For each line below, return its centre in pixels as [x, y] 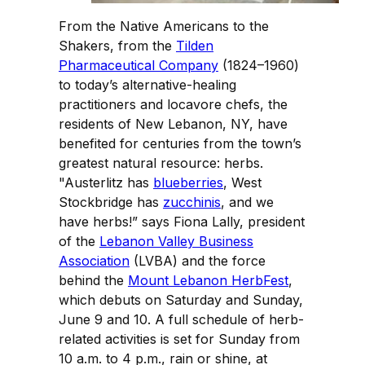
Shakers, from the [117, 45]
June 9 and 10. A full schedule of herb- [181, 319]
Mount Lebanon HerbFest [208, 280]
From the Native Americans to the [164, 26]
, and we [247, 202]
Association [94, 260]
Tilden [195, 45]
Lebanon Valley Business [176, 241]
